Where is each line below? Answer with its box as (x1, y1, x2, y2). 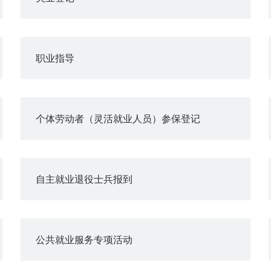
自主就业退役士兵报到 (36, 172, 132, 186)
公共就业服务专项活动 (36, 232, 132, 246)
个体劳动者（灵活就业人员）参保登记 (36, 111, 200, 125)
